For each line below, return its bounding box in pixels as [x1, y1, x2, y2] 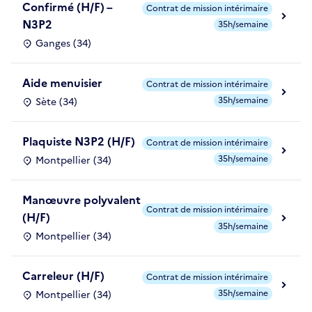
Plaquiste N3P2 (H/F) [22, 133, 135, 150]
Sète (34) [36, 95, 77, 110]
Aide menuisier [22, 75, 102, 92]
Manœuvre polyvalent [22, 192, 141, 209]
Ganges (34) [36, 36, 91, 52]
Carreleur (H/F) [22, 267, 104, 285]
